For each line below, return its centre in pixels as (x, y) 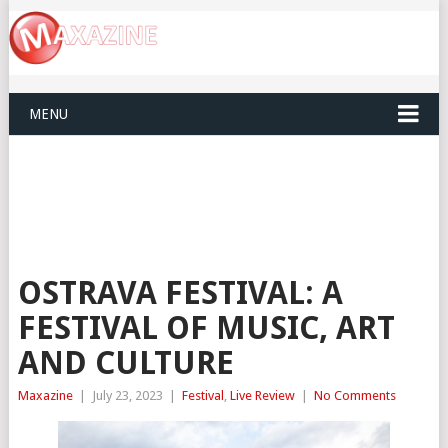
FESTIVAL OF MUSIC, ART (206, 328)
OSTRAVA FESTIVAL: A (180, 293)
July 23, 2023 (127, 396)
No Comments (354, 396)
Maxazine (45, 396)
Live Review (262, 396)
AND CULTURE (125, 363)
